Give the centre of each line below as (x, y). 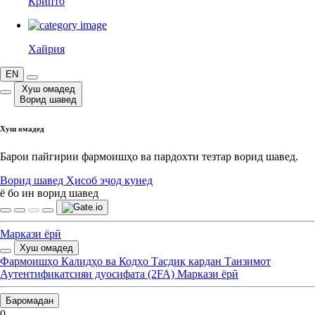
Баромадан (30, 300)
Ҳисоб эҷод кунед (109, 180)
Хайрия (46, 49)
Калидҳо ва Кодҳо (105, 261)
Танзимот (247, 261)
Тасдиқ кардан (186, 261)
